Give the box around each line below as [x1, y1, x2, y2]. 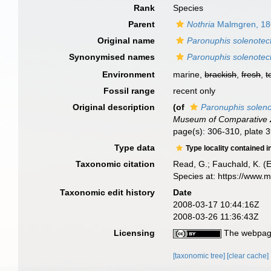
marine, [173, 70, 205, 79]
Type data [114, 143, 155, 152]
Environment [102, 70, 155, 79]
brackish [204, 70, 237, 79]
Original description [73, 102, 155, 112]
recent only [173, 86, 216, 96]
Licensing [114, 228, 155, 238]
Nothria [187, 19, 215, 29]
